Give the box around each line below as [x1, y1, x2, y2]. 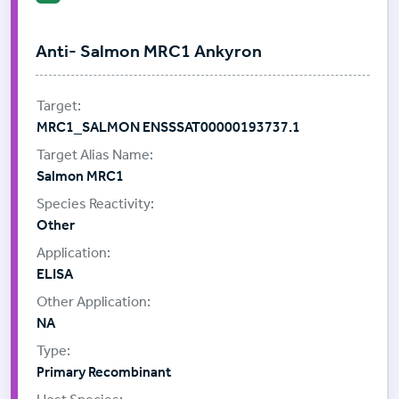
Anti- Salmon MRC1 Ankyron [36, 39, 262, 61]
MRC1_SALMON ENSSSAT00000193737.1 [37, 118, 300, 136]
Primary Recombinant [37, 363, 171, 381]
